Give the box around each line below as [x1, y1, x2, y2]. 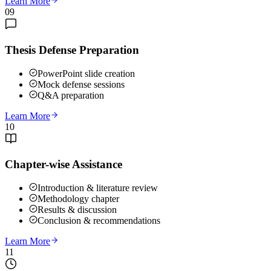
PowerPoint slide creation [38, 68, 135, 79]
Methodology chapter [38, 194, 119, 204]
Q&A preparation [38, 90, 104, 100]
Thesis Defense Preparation [5, 43, 139, 56]
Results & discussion [38, 204, 117, 215]
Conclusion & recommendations [38, 215, 160, 226]
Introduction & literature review [38, 183, 158, 194]
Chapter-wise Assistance [5, 158, 122, 171]
